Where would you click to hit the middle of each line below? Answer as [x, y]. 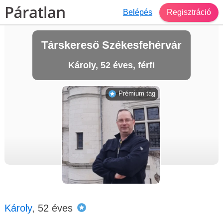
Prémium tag [137, 93]
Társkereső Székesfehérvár [111, 45]
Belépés [138, 12]
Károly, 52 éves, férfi [111, 65]
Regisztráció [189, 12]
